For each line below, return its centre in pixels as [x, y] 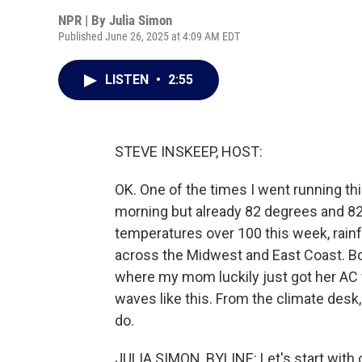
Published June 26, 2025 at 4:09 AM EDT [149, 36]
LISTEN [128, 80]
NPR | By [84, 20]
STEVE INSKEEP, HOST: [189, 152]
